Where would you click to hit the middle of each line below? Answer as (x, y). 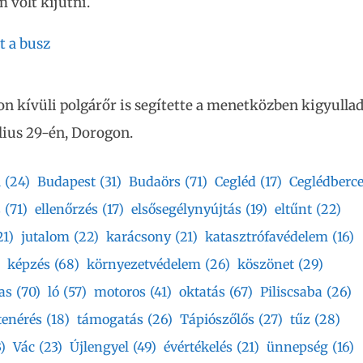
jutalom (45, 236)
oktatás (202, 291)
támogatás (110, 319)
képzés (29, 264)
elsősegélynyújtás (186, 209)
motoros (120, 291)
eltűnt (293, 209)
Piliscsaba (291, 291)
